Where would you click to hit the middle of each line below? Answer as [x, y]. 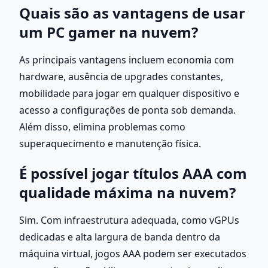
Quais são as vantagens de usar [132, 13]
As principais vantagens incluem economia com [127, 60]
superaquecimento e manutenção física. [110, 143]
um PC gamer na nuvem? [109, 32]
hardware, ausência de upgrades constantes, [121, 76]
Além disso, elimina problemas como [102, 127]
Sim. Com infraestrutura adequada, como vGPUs [129, 220]
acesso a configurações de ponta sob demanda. [127, 110]
